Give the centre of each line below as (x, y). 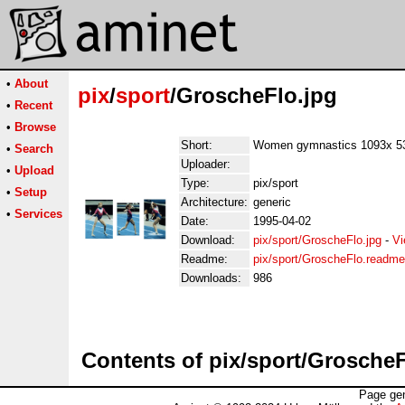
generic (272, 202)
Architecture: (214, 202)
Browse (35, 127)
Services (38, 214)
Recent (33, 105)
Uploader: (206, 164)
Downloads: (211, 278)
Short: (197, 145)
